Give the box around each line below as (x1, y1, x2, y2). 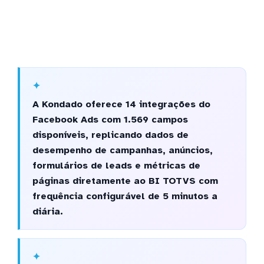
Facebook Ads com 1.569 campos (32, 113, 188, 126)
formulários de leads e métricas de (32, 159, 200, 171)
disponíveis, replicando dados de (32, 128, 189, 141)
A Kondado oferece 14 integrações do (32, 98, 210, 110)
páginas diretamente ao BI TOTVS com (32, 174, 218, 187)
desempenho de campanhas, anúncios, (32, 144, 213, 156)
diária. (32, 205, 63, 217)
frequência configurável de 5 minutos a (32, 190, 217, 202)
